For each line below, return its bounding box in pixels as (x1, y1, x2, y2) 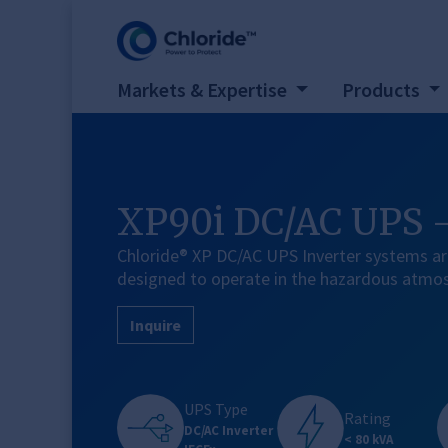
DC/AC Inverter (184, 422, 273, 439)
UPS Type (184, 399, 248, 419)
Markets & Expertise (117, 78, 291, 102)
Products (341, 78, 424, 102)
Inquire (130, 315, 181, 336)
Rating (344, 408, 391, 429)
